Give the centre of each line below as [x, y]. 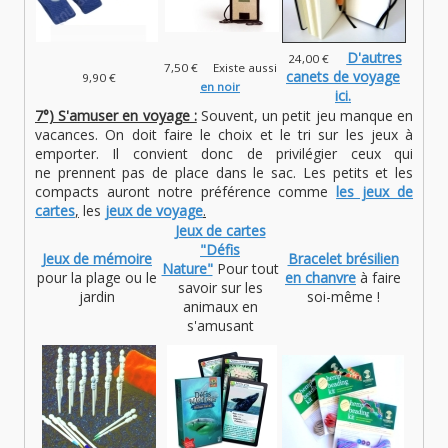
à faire [380, 278]
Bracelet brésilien [343, 259]
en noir [220, 87]
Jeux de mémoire [97, 259]
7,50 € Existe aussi [220, 68]
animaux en [220, 307]
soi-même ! [343, 297]
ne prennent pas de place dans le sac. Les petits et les [224, 173]
